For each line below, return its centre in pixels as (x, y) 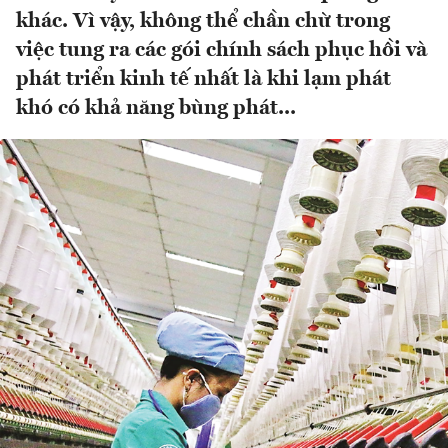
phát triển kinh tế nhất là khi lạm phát (203, 80)
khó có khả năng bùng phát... (156, 109)
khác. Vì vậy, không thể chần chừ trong (203, 22)
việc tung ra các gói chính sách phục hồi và (221, 51)
